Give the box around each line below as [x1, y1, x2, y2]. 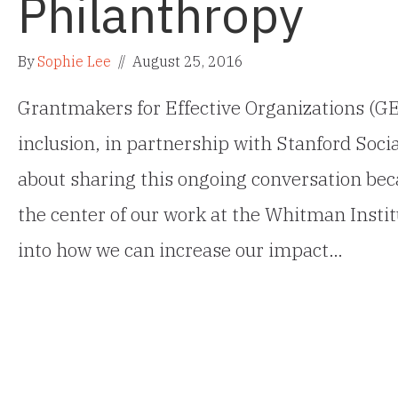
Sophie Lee [37, 52, 111, 70]
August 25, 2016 [129, 52, 243, 70]
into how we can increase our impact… [18, 236, 343, 262]
